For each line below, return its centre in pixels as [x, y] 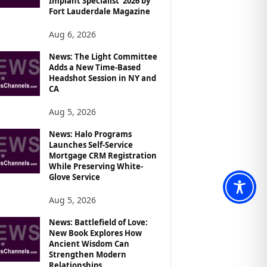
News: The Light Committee [103, 56]
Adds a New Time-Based [94, 67]
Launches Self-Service [91, 145]
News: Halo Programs [90, 134]
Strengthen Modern [87, 254]
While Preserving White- [96, 166]
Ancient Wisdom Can [89, 243]
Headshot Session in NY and [102, 78]
